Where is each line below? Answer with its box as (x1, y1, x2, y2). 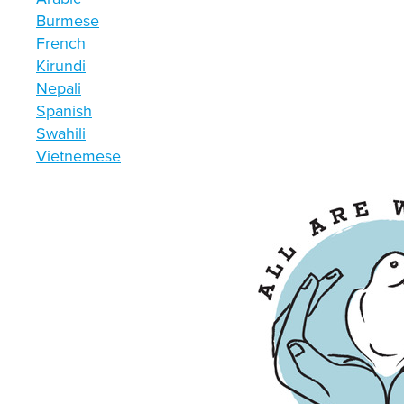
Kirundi (36, 55, 86, 76)
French (36, 32, 86, 53)
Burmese (36, 10, 99, 31)
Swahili (36, 123, 86, 143)
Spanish (36, 100, 92, 121)
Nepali (36, 78, 81, 98)
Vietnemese (36, 145, 121, 166)
